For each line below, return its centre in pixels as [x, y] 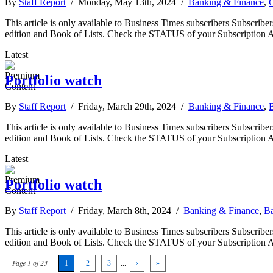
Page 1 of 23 [30, 262]
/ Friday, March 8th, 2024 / [125, 210]
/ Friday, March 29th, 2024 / [127, 106]
